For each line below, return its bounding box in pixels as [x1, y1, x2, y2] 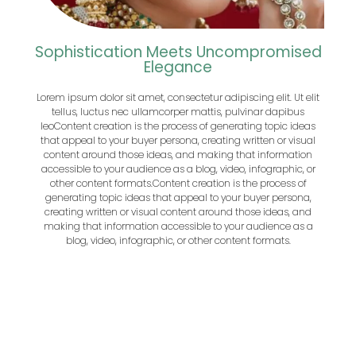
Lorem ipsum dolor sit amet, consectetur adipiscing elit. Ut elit [37, 91, 319, 105]
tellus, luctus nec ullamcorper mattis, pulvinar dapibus [52, 105, 304, 119]
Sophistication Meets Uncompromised [34, 41, 322, 64]
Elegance [144, 56, 212, 79]
